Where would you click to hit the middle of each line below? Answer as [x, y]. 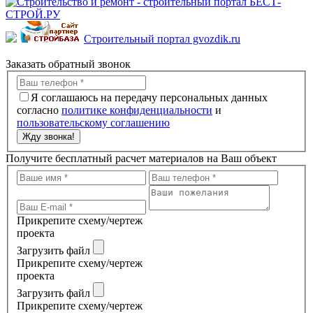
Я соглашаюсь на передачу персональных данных [149, 98]
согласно [39, 110]
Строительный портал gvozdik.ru [162, 38]
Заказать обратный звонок [68, 64]
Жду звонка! [49, 137]
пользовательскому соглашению [93, 123]
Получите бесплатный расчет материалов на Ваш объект [141, 159]
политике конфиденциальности [137, 110]
